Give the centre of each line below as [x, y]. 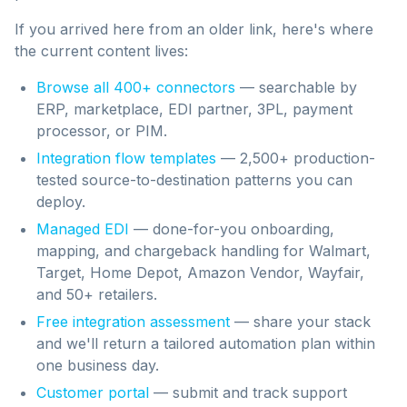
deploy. [61, 202]
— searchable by [296, 87]
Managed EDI [83, 229]
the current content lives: [101, 51]
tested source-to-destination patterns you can [194, 180]
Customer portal [93, 392]
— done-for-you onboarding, [232, 229]
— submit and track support [248, 392]
